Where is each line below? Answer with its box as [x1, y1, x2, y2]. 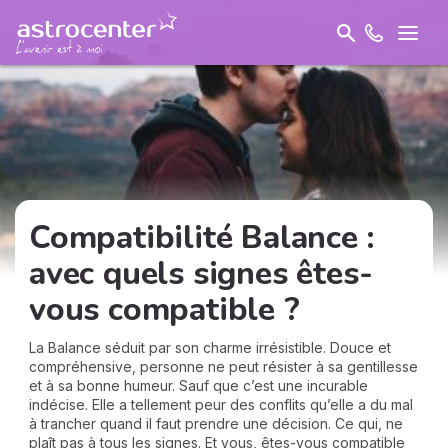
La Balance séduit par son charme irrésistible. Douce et [29, 339, 391, 356]
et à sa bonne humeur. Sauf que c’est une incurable [29, 377, 368, 394]
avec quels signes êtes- [29, 252, 373, 295]
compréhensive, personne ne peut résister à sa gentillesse [29, 358, 418, 375]
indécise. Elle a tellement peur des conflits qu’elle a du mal [29, 396, 413, 413]
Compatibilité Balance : [29, 216, 374, 259]
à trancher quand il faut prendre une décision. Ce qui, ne [29, 415, 403, 432]
